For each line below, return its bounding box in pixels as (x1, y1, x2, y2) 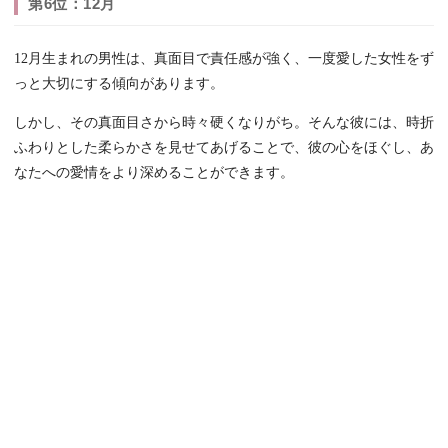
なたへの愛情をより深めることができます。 (14, 165, 294, 181)
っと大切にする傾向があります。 (14, 76, 224, 92)
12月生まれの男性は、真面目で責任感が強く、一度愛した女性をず (14, 51, 434, 67)
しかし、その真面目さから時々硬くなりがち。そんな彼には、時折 (14, 115, 434, 131)
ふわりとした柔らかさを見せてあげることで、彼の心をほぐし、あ (14, 140, 434, 156)
